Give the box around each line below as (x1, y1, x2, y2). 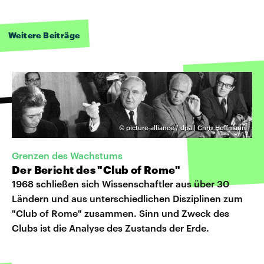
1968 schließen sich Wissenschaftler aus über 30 (12, 178, 229, 190)
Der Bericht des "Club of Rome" (12, 163, 180, 177)
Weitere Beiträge (8, 30, 80, 40)
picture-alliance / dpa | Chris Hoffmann (126, 123, 246, 131)
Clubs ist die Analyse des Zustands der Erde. (12, 222, 209, 234)
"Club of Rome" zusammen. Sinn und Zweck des (12, 207, 229, 219)
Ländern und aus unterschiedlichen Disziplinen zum (12, 193, 243, 204)
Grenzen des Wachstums (12, 150, 123, 161)
